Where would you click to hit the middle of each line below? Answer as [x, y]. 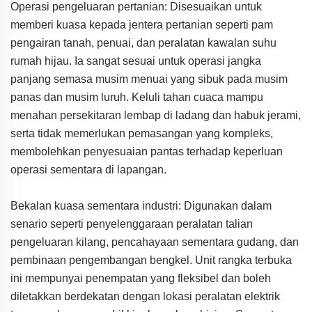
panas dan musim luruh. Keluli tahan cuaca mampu [137, 97]
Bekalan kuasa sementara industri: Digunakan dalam [141, 205]
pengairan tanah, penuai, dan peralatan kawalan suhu [143, 42]
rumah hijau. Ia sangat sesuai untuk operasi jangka [136, 61]
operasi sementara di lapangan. [88, 169]
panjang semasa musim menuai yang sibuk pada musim [149, 79]
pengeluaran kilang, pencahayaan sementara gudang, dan [155, 242]
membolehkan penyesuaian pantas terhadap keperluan [147, 151]
